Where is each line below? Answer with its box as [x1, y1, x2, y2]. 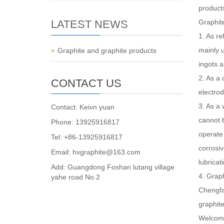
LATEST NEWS [51, 18, 128, 30]
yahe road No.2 [51, 173, 100, 181]
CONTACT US [51, 77, 121, 89]
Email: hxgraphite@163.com [51, 148, 140, 156]
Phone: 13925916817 [51, 118, 119, 126]
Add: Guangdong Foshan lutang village [51, 163, 174, 171]
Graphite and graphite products [57, 46, 156, 54]
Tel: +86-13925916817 [51, 133, 122, 141]
